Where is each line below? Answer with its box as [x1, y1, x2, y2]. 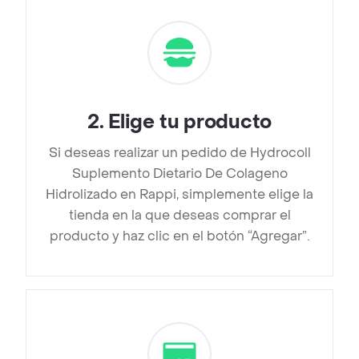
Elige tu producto [108, 110, 272, 135]
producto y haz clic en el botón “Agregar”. [50, 228, 309, 245]
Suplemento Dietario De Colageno [71, 165, 288, 183]
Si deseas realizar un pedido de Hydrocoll [48, 144, 311, 162]
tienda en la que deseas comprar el [68, 207, 291, 224]
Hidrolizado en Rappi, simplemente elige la [46, 186, 313, 204]
